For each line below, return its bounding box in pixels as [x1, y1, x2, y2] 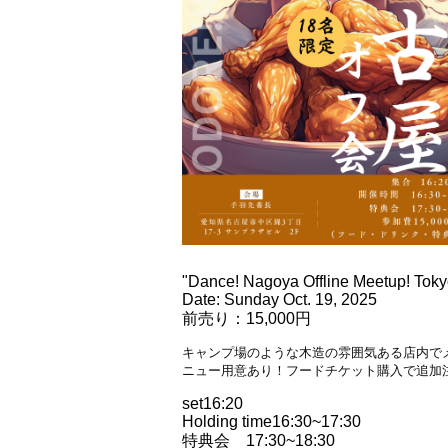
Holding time [182, 413, 272, 430]
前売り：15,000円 [182, 310, 311, 327]
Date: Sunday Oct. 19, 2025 [182, 291, 377, 308]
